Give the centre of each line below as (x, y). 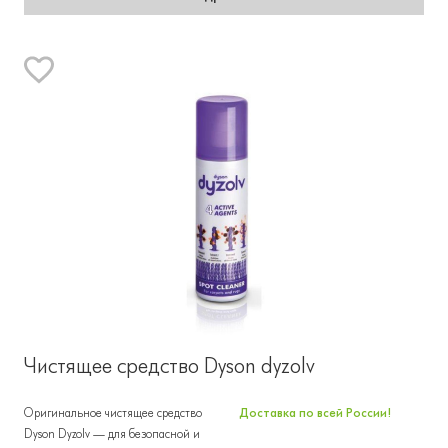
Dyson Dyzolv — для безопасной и (112, 433)
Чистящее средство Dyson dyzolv (169, 365)
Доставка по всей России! (315, 412)
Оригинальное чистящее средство (113, 412)
